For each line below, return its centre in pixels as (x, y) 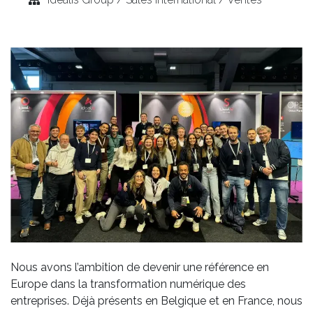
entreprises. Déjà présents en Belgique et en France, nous (156, 300)
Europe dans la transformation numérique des (128, 284)
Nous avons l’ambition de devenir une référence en (140, 267)
